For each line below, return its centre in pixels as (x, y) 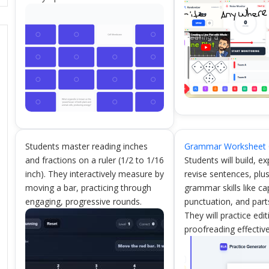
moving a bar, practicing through (88, 188)
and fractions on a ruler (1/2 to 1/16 (94, 160)
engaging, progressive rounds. (83, 201)
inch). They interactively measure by (94, 174)
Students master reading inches (86, 146)
